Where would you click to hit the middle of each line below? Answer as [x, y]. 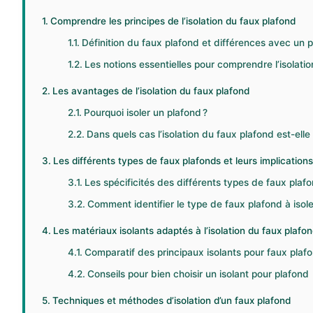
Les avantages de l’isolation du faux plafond [151, 91]
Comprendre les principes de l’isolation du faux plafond [173, 21]
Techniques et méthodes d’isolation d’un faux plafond [171, 301]
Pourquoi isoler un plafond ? [146, 113]
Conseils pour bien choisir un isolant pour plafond [198, 274]
